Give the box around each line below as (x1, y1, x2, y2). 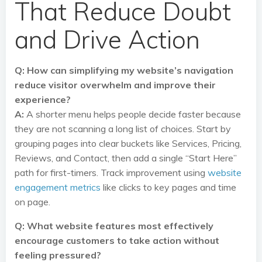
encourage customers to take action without (15, 235, 219, 246)
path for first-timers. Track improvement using (15, 167, 208, 178)
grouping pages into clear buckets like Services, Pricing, (15, 137, 242, 149)
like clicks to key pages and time (101, 181, 236, 193)
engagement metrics (15, 181, 101, 193)
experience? (15, 94, 71, 105)
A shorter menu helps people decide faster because (24, 108, 241, 120)
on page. (15, 196, 50, 208)
